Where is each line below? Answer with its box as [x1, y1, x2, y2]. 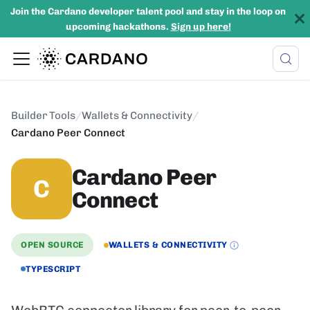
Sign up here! [170, 21, 231, 32]
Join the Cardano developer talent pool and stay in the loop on [10, 6, 286, 17]
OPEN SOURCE [21, 239, 84, 250]
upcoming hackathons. [65, 21, 171, 32]
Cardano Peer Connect [11, 127, 125, 139]
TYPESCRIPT [26, 263, 81, 274]
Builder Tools [11, 109, 75, 122]
